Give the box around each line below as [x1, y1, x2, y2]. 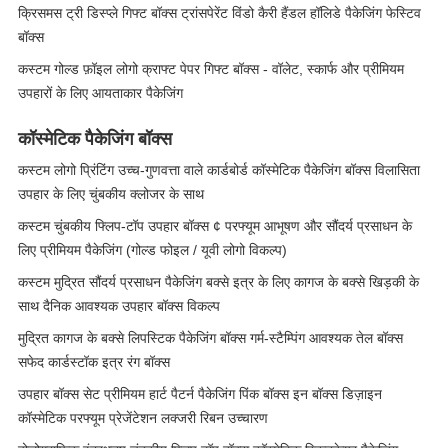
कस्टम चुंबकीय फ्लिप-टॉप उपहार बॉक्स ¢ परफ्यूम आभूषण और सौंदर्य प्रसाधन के [18, 218, 412, 234]
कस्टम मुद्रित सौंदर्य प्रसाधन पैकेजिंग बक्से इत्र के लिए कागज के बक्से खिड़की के [18, 274, 419, 290]
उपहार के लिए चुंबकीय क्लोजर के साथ [18, 186, 204, 202]
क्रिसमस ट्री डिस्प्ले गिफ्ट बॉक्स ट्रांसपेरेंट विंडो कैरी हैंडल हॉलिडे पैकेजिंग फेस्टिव [18, 5, 421, 21]
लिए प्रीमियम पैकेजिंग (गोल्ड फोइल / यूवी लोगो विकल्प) [18, 242, 287, 258]
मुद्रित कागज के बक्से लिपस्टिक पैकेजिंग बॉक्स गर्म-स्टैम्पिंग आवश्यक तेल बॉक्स [18, 330, 403, 346]
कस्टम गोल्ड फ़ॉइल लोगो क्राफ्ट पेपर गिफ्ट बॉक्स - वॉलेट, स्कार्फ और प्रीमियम [18, 61, 404, 77]
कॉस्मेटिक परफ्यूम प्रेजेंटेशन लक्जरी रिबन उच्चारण [18, 410, 268, 426]
